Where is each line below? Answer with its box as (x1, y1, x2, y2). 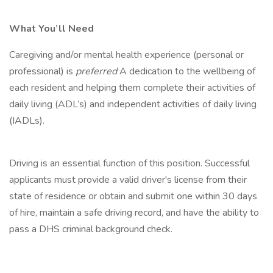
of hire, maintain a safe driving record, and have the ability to (9, 206, 259, 219)
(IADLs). (9, 114, 44, 127)
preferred (76, 65, 119, 78)
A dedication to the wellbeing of (119, 65, 255, 78)
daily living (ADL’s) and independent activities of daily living (9, 97, 257, 111)
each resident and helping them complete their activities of (9, 81, 255, 94)
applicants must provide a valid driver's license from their (9, 173, 247, 186)
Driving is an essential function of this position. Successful (9, 157, 250, 170)
